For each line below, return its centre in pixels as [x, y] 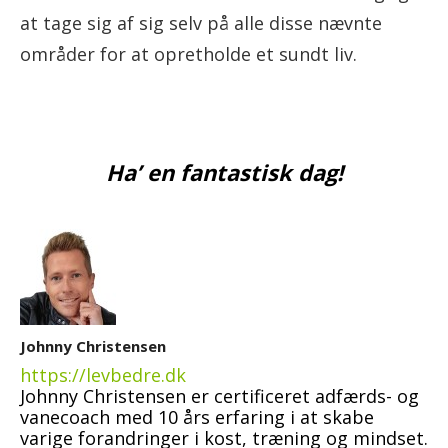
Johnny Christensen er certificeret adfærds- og [219, 395]
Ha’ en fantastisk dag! [224, 171]
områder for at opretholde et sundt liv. [188, 53]
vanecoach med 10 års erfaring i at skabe [197, 416]
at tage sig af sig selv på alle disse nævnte [201, 22]
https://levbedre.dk [103, 374]
